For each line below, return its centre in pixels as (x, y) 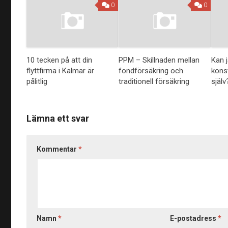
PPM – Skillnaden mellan (159, 60)
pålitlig (37, 82)
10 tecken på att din (60, 60)
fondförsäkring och (151, 71)
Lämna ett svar (58, 119)
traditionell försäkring (154, 82)
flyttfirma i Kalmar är (61, 71)
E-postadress (194, 219)
